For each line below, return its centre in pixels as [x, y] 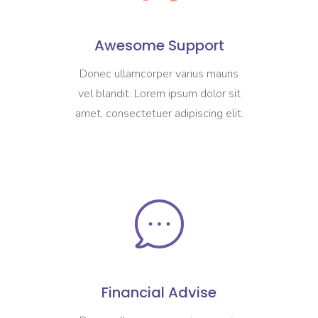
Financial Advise [159, 293]
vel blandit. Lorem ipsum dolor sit [159, 94]
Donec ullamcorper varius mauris [159, 74]
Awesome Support [159, 46]
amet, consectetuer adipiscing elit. [159, 114]
